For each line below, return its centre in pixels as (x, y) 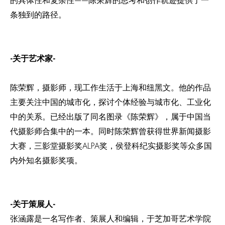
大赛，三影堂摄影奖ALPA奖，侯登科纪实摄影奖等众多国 (111, 146)
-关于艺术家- (33, 59)
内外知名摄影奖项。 (46, 160)
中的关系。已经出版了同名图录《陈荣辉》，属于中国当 (110, 117)
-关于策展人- (33, 204)
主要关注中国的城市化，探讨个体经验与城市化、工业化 (110, 102)
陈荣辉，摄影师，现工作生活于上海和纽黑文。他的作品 (110, 88)
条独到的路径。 (38, 15)
